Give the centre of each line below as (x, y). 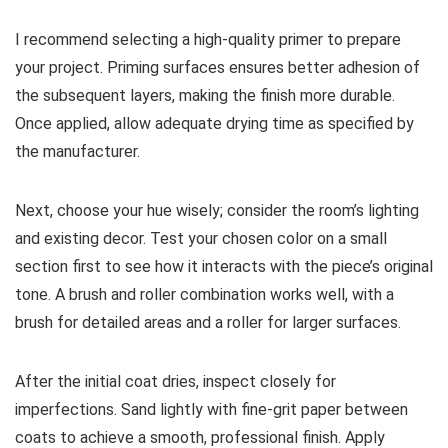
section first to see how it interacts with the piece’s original (224, 266)
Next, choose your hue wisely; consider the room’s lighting (217, 210)
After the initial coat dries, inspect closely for (175, 381)
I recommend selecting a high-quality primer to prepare (208, 39)
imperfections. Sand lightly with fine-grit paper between (211, 409)
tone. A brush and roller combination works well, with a (204, 294)
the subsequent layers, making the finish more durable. (205, 95)
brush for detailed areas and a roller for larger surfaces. (208, 322)
